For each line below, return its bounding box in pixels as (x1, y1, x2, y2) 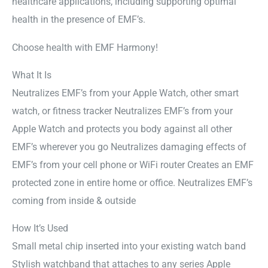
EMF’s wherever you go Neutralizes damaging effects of (12, 141, 246, 153)
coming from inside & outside (12, 194, 136, 206)
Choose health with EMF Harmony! (12, 41, 158, 53)
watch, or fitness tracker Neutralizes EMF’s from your (12, 105, 233, 117)
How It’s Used (12, 223, 68, 234)
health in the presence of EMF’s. (12, 14, 145, 26)
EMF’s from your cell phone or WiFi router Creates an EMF (12, 159, 254, 170)
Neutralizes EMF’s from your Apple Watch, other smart (12, 87, 239, 99)
